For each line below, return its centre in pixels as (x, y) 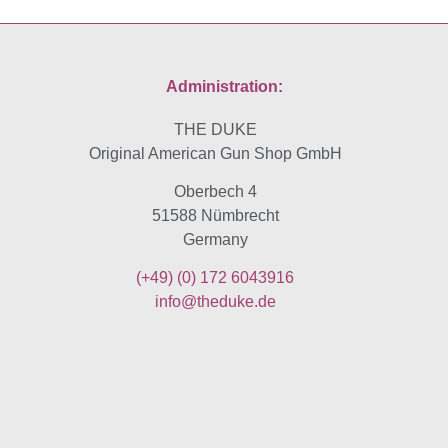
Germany (215, 239)
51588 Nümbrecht (215, 215)
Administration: (224, 86)
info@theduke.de (215, 302)
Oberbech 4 (215, 191)
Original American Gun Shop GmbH (215, 153)
